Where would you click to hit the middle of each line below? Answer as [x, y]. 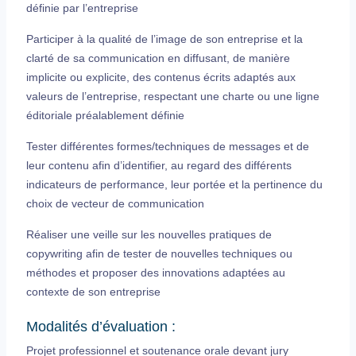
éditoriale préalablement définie [106, 115]
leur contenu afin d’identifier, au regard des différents [159, 165]
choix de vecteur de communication [116, 203]
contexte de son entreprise [94, 291]
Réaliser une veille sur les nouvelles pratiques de [149, 234]
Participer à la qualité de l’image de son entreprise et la [165, 39]
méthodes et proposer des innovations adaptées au [156, 272]
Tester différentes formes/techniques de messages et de [168, 146]
